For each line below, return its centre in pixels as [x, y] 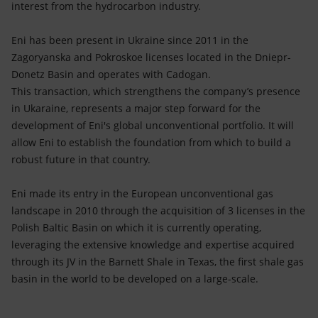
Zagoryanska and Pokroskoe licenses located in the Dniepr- [151, 57]
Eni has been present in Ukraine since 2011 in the [130, 40]
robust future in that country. [81, 159]
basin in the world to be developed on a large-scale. [135, 279]
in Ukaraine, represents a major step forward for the [136, 108]
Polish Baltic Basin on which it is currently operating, [136, 227]
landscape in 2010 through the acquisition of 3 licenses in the [158, 210]
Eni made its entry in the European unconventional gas [142, 193]
